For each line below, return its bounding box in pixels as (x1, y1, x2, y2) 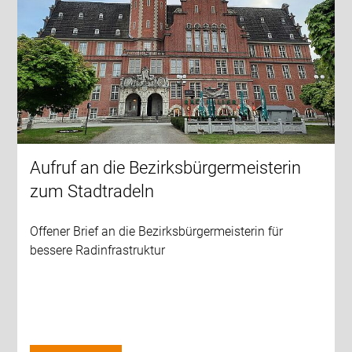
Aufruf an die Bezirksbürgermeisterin (30, 157, 302, 178)
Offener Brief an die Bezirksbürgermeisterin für (30, 223, 284, 239)
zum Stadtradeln (30, 181, 155, 201)
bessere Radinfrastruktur (30, 242, 166, 258)
